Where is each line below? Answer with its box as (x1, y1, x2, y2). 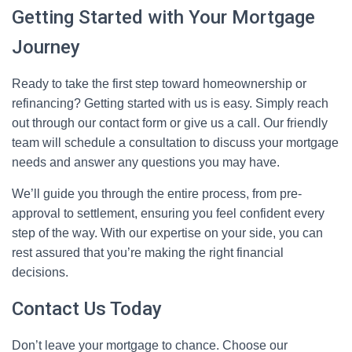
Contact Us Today (12, 298, 162, 320)
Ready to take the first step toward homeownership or (12, 77, 306, 90)
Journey (12, 36, 80, 58)
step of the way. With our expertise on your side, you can (12, 226, 323, 240)
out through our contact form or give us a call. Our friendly (12, 116, 328, 130)
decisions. (12, 266, 68, 279)
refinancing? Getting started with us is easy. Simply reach (12, 97, 328, 110)
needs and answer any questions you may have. (12, 156, 280, 169)
